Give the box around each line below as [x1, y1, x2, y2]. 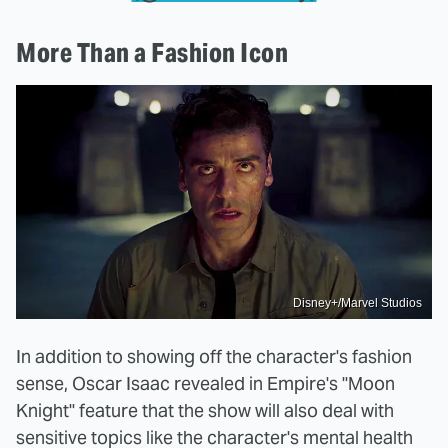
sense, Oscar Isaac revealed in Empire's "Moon [16, 371, 395, 395]
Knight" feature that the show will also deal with [16, 398, 394, 422]
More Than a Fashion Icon [16, 36, 288, 70]
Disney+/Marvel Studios [293, 295, 422, 310]
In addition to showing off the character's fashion [16, 344, 412, 368]
